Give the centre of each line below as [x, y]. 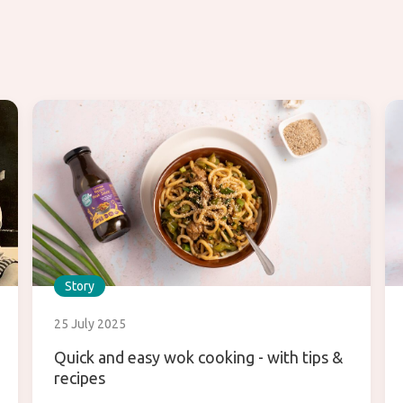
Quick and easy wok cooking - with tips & [198, 358]
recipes [80, 378]
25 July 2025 [90, 324]
